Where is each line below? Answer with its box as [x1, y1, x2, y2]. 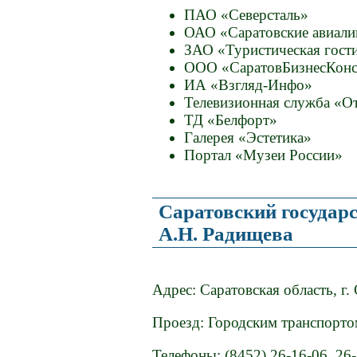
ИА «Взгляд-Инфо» [184, 76, 313, 94]
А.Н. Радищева [158, 222, 293, 245]
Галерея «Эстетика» [184, 129, 312, 147]
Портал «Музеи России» [184, 147, 343, 164]
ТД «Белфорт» [184, 112, 278, 129]
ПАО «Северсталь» [184, 6, 309, 24]
